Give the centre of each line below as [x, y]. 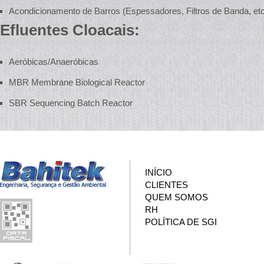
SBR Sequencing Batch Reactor [71, 103]
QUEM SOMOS [176, 197]
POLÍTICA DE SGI [181, 222]
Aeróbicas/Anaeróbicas [54, 62]
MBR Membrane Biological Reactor [77, 82]
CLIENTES [166, 185]
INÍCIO [159, 172]
